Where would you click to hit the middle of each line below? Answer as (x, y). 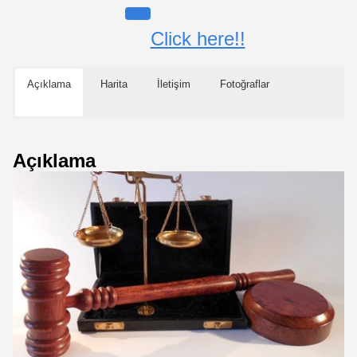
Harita (114, 84)
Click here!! (198, 39)
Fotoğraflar (245, 84)
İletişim (174, 84)
